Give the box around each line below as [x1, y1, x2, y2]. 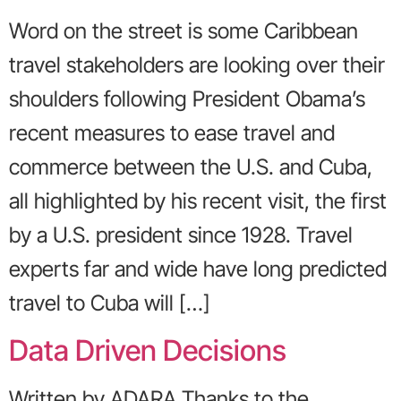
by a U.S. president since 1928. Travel [9, 222, 353, 249]
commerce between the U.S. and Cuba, [9, 154, 372, 181]
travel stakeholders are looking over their [9, 52, 385, 79]
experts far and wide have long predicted [9, 256, 387, 283]
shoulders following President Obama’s [9, 86, 365, 113]
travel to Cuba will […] [9, 290, 210, 317]
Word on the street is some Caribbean [9, 18, 358, 45]
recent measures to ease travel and [9, 120, 335, 147]
